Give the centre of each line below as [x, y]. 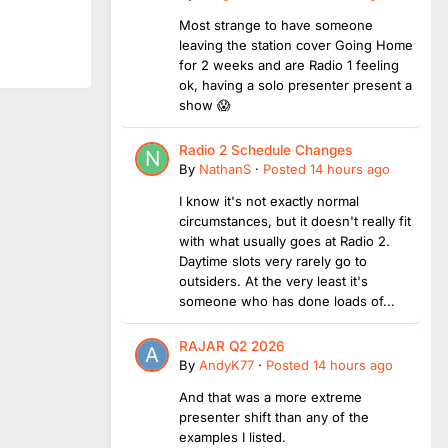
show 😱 [205, 104]
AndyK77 [226, 364]
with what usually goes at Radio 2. [284, 240]
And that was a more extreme [270, 396]
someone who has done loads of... [287, 300]
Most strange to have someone [276, 24]
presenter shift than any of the [274, 416]
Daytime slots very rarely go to [273, 260]
